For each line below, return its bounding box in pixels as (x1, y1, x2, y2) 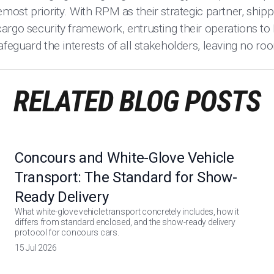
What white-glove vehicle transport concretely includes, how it (15, 207, 239, 217)
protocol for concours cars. (15, 228, 119, 237)
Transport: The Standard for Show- (15, 169, 237, 186)
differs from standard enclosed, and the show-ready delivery (15, 217, 235, 227)
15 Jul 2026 (15, 243, 57, 253)
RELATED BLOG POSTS (13, 84, 261, 119)
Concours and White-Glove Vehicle (15, 149, 234, 166)
